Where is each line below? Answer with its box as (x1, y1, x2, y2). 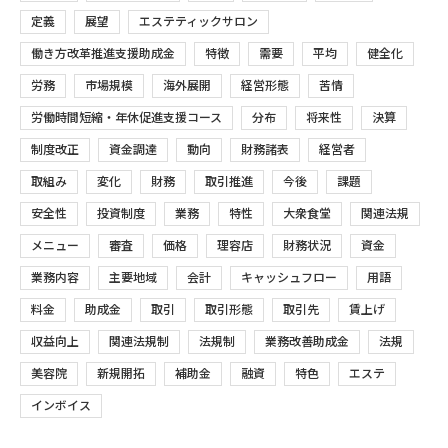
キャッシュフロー (241, 270, 337, 286)
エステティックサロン (139, 14, 258, 30)
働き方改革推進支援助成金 (31, 46, 175, 62)
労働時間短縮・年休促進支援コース (31, 110, 222, 126)
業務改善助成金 (265, 334, 349, 350)
